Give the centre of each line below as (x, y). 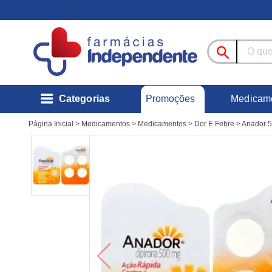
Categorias (84, 99)
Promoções (170, 98)
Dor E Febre (214, 124)
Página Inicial (51, 124)
